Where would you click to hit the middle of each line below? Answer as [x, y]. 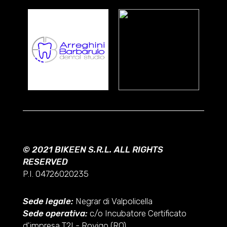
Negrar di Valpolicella [113, 201]
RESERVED [45, 162]
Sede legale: [48, 201]
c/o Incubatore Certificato [137, 214]
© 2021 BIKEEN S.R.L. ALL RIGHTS [93, 150]
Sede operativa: [55, 214]
